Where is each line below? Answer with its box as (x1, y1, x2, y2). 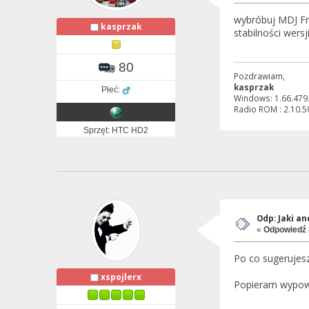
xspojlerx (101, 270, 141, 283)
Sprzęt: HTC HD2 (83, 125, 148, 135)
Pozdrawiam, (233, 70, 285, 82)
